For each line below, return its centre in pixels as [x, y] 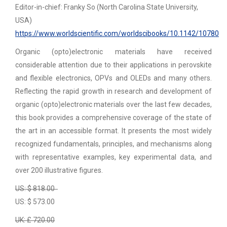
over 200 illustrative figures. [59, 171]
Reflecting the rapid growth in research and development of [113, 91]
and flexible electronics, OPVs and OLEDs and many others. [113, 78]
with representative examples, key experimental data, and [113, 157]
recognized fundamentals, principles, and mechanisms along [113, 144]
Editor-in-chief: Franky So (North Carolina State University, [107, 7]
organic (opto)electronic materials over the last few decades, [113, 105]
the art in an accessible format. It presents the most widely [113, 131]
